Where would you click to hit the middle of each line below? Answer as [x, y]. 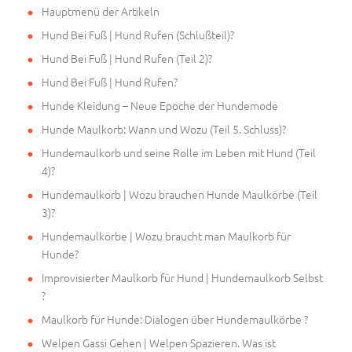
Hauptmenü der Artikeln [101, 11]
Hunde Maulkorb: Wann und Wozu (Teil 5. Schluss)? [164, 129]
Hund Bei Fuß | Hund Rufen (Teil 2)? [127, 59]
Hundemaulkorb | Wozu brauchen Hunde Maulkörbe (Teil [180, 194]
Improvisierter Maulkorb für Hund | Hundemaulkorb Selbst [182, 278]
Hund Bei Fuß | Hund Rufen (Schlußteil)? [138, 35]
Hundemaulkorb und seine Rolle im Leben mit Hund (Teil [179, 153]
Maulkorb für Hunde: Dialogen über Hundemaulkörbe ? [175, 319]
